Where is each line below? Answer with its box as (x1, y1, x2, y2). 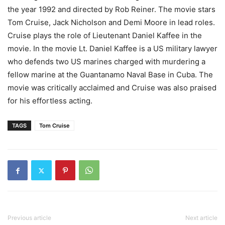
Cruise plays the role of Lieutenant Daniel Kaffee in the (8, 31, 202, 40)
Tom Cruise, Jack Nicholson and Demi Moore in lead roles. (8, 18, 215, 27)
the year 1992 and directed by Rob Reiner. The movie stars (8, 5, 215, 14)
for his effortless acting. (8, 96, 92, 105)
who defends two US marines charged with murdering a (8, 57, 205, 66)
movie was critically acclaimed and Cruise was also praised (8, 83, 216, 92)
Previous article (8, 214, 51, 221)
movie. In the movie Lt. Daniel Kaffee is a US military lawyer (8, 44, 217, 53)
